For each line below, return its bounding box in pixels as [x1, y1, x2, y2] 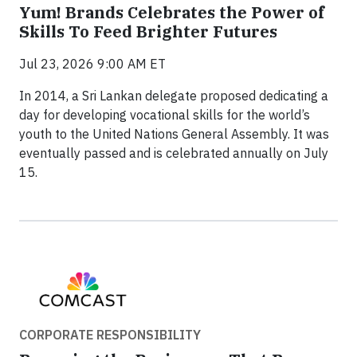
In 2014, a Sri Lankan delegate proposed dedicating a [19, 88, 328, 104]
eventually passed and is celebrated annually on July [19, 145, 328, 162]
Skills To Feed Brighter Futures [19, 21, 277, 43]
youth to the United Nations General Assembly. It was [19, 126, 329, 143]
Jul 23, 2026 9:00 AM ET [19, 56, 166, 73]
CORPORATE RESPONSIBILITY [19, 327, 201, 343]
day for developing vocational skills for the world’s [19, 107, 310, 124]
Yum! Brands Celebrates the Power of [19, 2, 324, 24]
